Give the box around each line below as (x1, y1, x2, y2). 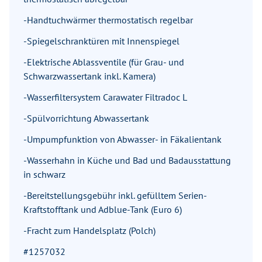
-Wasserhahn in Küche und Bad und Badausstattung (23, 154, 231, 167)
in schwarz (23, 168, 65, 181)
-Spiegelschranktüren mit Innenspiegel (23, 35, 180, 47)
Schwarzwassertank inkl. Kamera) (23, 70, 156, 82)
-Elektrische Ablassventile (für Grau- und (23, 56, 184, 68)
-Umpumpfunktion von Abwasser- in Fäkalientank (23, 133, 222, 146)
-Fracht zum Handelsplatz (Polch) (23, 225, 156, 237)
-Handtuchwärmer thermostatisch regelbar (23, 14, 193, 26)
